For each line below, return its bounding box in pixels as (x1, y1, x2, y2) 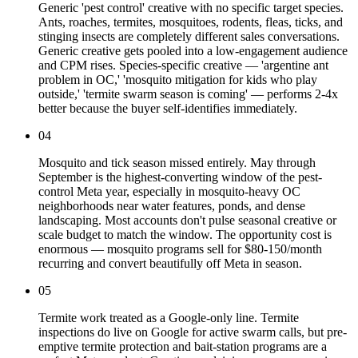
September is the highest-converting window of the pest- (38, 170, 322, 185)
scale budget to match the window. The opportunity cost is (38, 228, 332, 242)
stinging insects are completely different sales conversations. (38, 30, 340, 44)
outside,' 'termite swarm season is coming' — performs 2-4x (38, 87, 338, 101)
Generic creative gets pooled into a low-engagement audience (38, 44, 348, 58)
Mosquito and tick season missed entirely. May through (38, 156, 316, 170)
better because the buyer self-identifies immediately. (38, 101, 297, 116)
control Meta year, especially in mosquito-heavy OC (38, 185, 300, 199)
